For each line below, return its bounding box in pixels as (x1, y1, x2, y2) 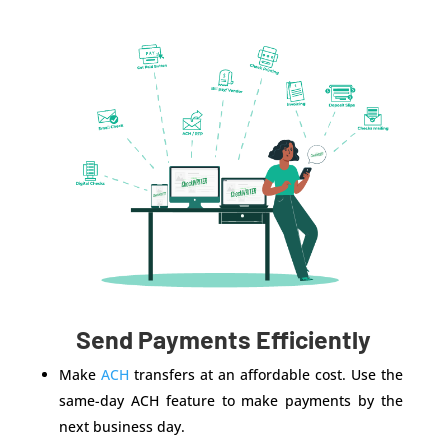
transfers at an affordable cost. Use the (128, 364, 404, 384)
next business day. (58, 416, 185, 436)
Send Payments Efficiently (76, 323, 372, 354)
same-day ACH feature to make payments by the (58, 390, 404, 410)
